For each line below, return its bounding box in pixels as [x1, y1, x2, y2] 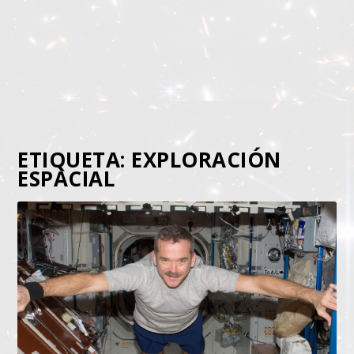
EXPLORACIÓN [131, 145, 281, 174]
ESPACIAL [17, 164, 115, 193]
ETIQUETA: [17, 145, 132, 174]
